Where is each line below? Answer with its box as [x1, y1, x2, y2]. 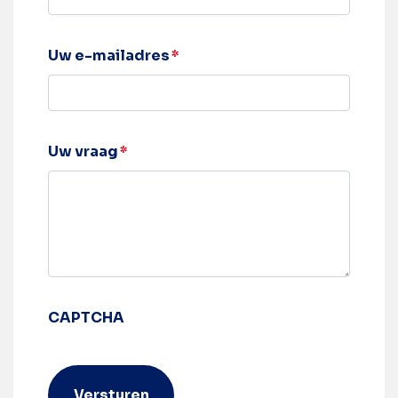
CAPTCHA [48, 308, 124, 327]
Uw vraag [48, 142, 118, 161]
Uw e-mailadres [48, 46, 170, 65]
